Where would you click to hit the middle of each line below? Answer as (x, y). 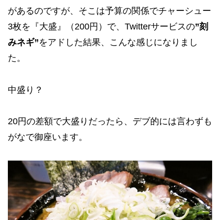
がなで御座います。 (48, 137)
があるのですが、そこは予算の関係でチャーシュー (110, 11)
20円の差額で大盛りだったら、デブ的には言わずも (110, 121)
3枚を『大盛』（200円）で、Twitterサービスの (101, 27)
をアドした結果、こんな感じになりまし (118, 42)
